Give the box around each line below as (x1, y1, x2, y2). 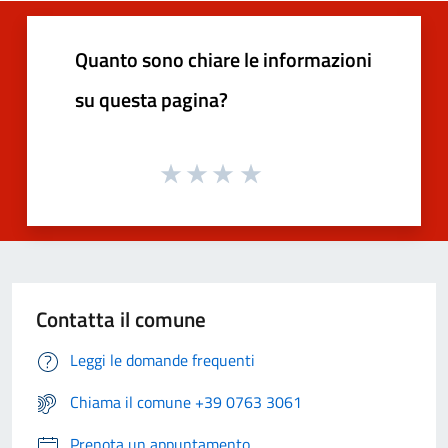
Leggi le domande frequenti (70, 348, 255, 373)
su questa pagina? (75, 83, 228, 115)
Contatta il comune (36, 303, 206, 336)
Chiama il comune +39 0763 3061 (70, 390, 302, 415)
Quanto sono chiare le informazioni (75, 43, 372, 75)
